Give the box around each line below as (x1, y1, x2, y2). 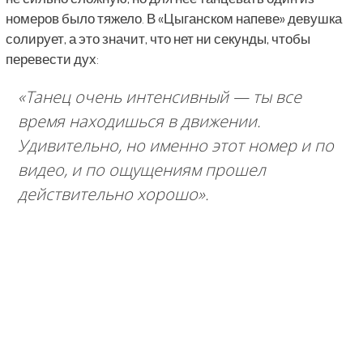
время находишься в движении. (17, 109, 261, 132)
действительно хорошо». (17, 182, 209, 205)
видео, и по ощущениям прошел (17, 158, 266, 181)
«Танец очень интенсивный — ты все (17, 85, 301, 108)
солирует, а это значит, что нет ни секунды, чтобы (5, 29, 310, 47)
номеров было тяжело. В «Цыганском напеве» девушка (5, 9, 342, 27)
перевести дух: (5, 49, 99, 67)
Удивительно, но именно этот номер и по (17, 134, 334, 156)
